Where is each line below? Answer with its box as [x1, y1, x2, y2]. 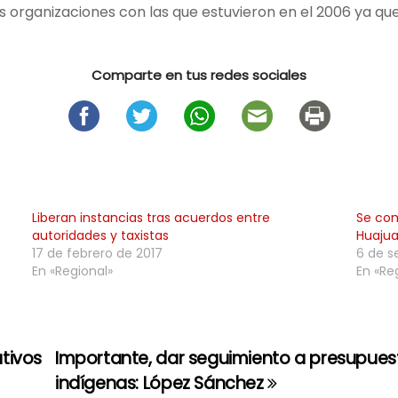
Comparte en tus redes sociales [92, 66, 306, 84]
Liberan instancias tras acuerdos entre [31, 209, 270, 227]
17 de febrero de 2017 [31, 244, 163, 262]
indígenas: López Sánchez [54, 371, 268, 395]
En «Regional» [31, 262, 113, 280]
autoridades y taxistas [31, 227, 169, 244]
